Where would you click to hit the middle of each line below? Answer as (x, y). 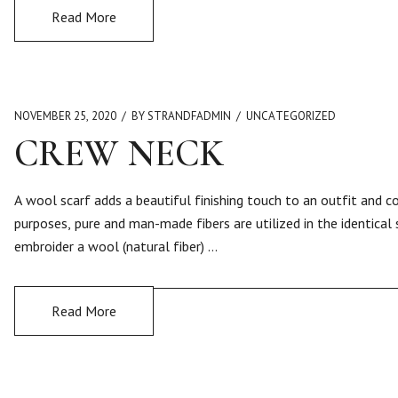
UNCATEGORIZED (291, 116)
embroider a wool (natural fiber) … (116, 246)
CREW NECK (119, 153)
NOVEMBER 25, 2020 (65, 116)
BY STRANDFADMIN (181, 116)
